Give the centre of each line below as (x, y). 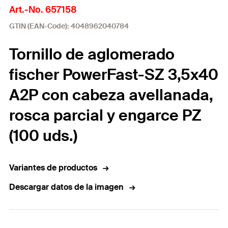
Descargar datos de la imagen (66, 187)
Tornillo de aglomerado (92, 54)
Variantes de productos (53, 168)
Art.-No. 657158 (43, 10)
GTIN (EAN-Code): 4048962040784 (69, 26)
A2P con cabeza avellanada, (111, 95)
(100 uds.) (43, 136)
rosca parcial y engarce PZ (105, 115)
